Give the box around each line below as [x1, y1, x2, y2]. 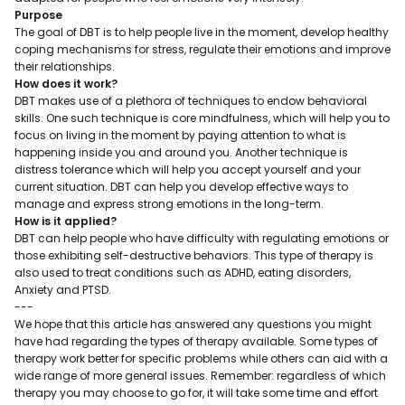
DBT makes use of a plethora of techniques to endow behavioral [14, 93, 367, 108]
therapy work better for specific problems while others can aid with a [14, 351, 388, 366]
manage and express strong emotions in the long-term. [14, 196, 324, 212]
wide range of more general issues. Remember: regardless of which [14, 368, 386, 383]
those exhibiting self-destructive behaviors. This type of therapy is [14, 248, 373, 263]
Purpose [14, 7, 62, 23]
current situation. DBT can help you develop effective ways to [14, 179, 348, 194]
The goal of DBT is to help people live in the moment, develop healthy [14, 24, 389, 40]
